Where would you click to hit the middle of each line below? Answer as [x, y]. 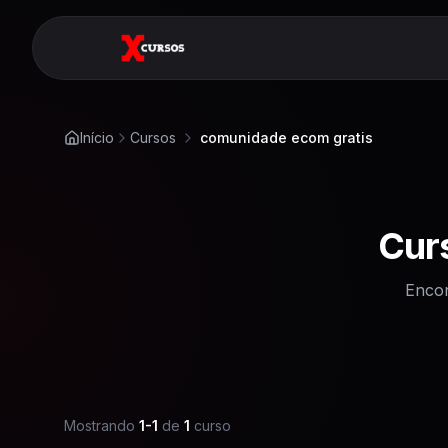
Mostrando [99, 425]
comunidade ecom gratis [286, 137]
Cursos [153, 137]
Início [97, 137]
